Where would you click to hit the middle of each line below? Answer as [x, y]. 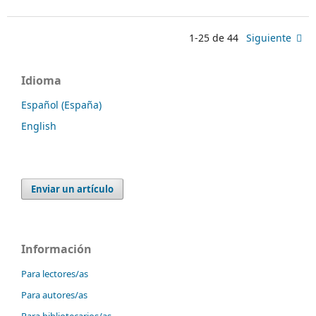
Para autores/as [54, 295]
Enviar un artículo [73, 189]
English [39, 126]
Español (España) [61, 104]
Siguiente [269, 37]
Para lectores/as [55, 274]
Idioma [41, 80]
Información [56, 249]
